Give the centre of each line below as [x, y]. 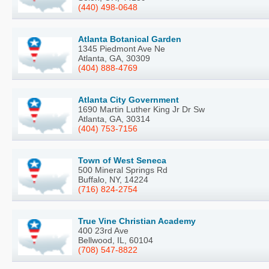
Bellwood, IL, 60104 [116, 240]
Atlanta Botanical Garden [130, 39]
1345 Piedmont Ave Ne [122, 49]
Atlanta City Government [128, 100]
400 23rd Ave [103, 231]
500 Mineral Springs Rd [123, 170]
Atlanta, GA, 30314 [114, 119]
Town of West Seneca [122, 161]
